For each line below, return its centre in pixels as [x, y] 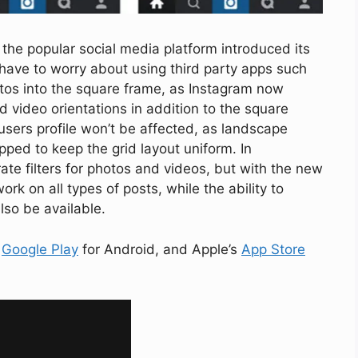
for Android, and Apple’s [160, 249]
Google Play [40, 249]
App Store [273, 249]
